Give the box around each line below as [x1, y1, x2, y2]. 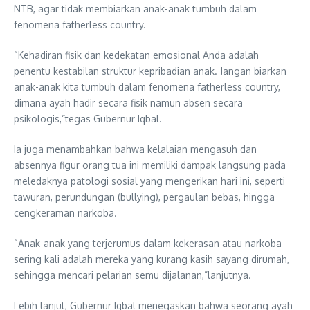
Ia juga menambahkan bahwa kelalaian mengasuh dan [14, 143, 257, 155]
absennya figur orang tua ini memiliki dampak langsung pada [14, 158, 286, 171]
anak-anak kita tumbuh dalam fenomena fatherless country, [14, 80, 280, 93]
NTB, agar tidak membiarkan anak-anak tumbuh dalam [14, 2, 257, 15]
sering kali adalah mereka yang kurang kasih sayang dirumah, [14, 253, 289, 265]
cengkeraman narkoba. [14, 206, 117, 219]
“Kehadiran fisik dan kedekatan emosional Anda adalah [14, 48, 259, 61]
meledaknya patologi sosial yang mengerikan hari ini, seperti [14, 174, 285, 187]
